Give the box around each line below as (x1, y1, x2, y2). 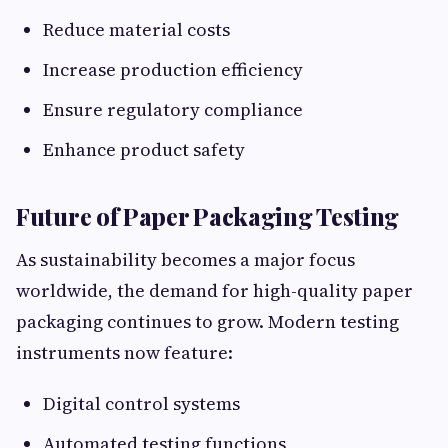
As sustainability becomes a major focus (16, 247, 355, 273)
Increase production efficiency (43, 57, 303, 83)
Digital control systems (43, 391, 240, 417)
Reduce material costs (43, 17, 230, 43)
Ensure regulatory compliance (43, 97, 303, 123)
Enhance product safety (43, 137, 245, 163)
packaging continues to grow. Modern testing (16, 309, 399, 335)
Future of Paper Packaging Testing (16, 200, 400, 233)
